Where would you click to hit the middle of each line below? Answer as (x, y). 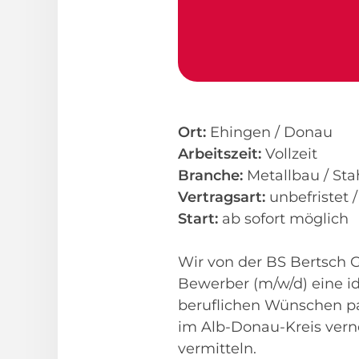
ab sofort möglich (283, 219)
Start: (198, 219)
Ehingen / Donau (269, 132)
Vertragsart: (222, 197)
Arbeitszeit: (220, 154)
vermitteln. (217, 349)
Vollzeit (291, 154)
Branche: (212, 175)
